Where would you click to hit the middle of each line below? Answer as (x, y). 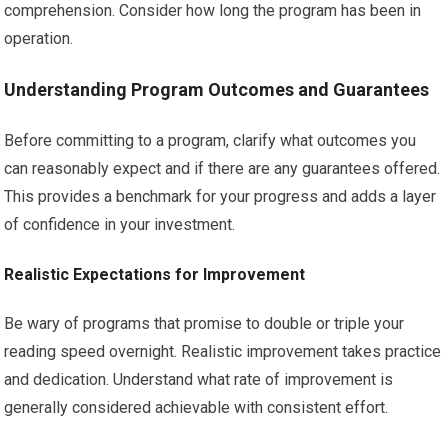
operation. (39, 39)
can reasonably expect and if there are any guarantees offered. (222, 169)
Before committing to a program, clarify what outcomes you (210, 141)
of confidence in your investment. (120, 225)
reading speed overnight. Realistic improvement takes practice (223, 352)
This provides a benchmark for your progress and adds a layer (220, 197)
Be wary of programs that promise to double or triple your (204, 324)
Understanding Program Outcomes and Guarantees (217, 90)
